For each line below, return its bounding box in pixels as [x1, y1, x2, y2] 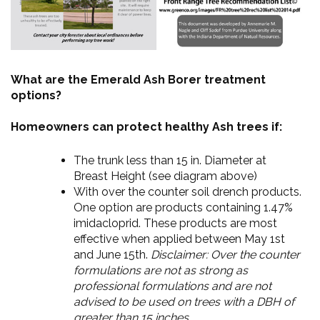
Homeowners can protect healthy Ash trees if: [11, 119, 282, 134]
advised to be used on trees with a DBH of [74, 294, 294, 309]
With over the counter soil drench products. [74, 184, 301, 199]
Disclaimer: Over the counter [151, 247, 300, 261]
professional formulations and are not [74, 279, 271, 293]
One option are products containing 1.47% [74, 200, 293, 214]
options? [11, 88, 61, 102]
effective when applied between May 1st [74, 231, 285, 246]
